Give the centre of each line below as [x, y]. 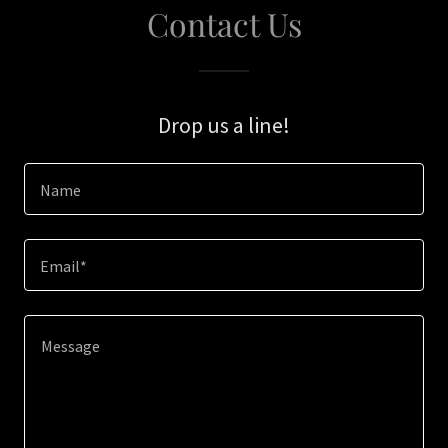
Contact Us [224, 23]
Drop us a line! [224, 125]
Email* [63, 266]
